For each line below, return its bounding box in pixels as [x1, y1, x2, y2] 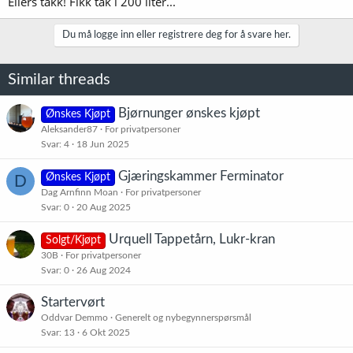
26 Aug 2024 [76, 265, 131, 275]
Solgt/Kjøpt [45, 234, 101, 246]
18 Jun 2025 [76, 139, 129, 149]
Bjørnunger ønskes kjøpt [117, 106, 260, 120]
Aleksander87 [41, 124, 98, 134]
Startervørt [41, 295, 105, 309]
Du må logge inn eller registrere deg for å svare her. [62, 29, 291, 40]
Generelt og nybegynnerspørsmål [115, 312, 251, 322]
